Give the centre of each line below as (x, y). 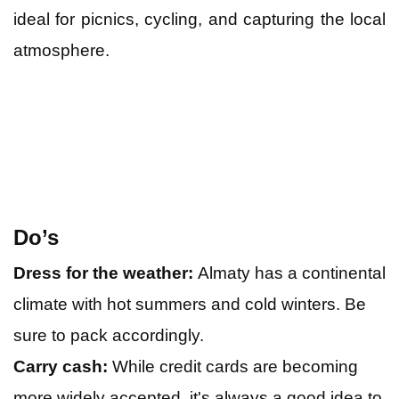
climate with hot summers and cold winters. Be (190, 304)
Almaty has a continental (289, 273)
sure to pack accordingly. (109, 335)
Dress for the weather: (103, 273)
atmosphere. (61, 50)
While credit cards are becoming (233, 366)
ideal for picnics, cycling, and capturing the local (199, 19)
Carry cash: (61, 366)
